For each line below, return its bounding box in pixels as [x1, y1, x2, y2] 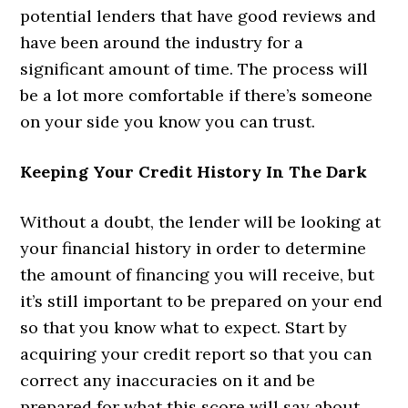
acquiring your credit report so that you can [20, 342, 372, 364]
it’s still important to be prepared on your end [20, 290, 383, 311]
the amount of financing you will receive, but [20, 263, 375, 285]
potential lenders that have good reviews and [20, 5, 377, 26]
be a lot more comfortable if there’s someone [20, 84, 373, 106]
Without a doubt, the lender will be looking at [20, 210, 382, 232]
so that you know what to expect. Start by [20, 316, 348, 338]
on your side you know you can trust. [20, 110, 316, 132]
